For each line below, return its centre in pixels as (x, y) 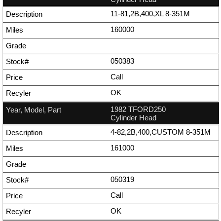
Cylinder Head (133, 118)
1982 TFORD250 (138, 110)
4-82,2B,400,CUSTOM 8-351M (161, 132)
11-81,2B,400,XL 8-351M (150, 14)
